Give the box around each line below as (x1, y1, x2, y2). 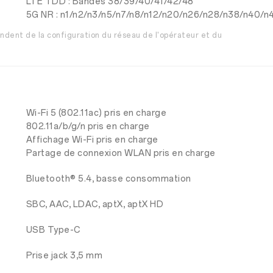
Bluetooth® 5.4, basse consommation (26, 174, 191, 184)
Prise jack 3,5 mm (26, 250, 103, 261)
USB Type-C (26, 225, 80, 235)
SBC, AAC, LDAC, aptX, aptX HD (26, 199, 164, 210)
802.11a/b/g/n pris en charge (26, 121, 150, 132)
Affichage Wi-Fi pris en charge (26, 135, 158, 145)
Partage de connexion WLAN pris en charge (26, 148, 216, 158)
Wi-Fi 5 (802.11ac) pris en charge (26, 108, 167, 118)
